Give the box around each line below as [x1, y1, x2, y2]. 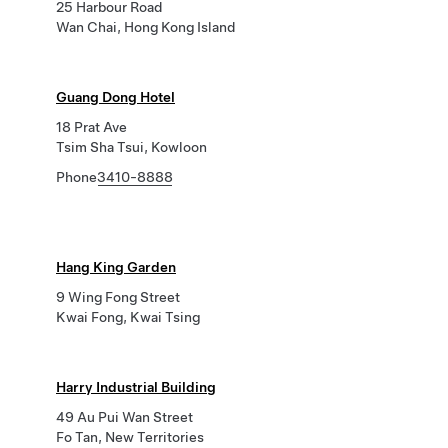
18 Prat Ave [56, 119, 127, 135]
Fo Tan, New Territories [56, 429, 204, 445]
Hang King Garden [56, 259, 176, 275]
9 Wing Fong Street [56, 289, 180, 305]
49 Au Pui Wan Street [56, 409, 193, 425]
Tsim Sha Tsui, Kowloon [56, 139, 207, 155]
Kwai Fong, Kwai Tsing [56, 309, 200, 325]
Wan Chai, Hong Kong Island [56, 19, 235, 35]
